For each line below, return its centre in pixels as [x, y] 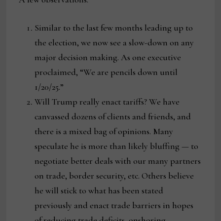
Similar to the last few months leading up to [114, 28]
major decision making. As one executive [108, 57]
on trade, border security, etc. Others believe [114, 176]
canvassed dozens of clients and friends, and [113, 117]
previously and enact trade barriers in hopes [114, 205]
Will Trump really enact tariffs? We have [107, 102]
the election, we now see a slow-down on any [114, 43]
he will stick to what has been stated [99, 191]
